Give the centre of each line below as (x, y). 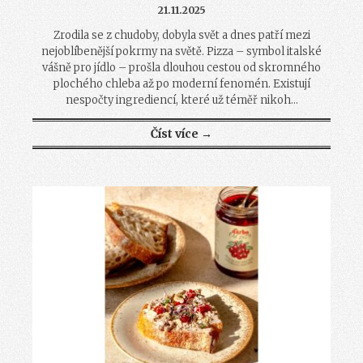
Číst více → (181, 133)
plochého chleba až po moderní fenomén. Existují (181, 83)
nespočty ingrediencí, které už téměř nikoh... (181, 100)
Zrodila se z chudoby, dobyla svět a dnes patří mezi (181, 35)
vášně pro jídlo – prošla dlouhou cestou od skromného (181, 67)
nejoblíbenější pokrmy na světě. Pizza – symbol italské (181, 51)
